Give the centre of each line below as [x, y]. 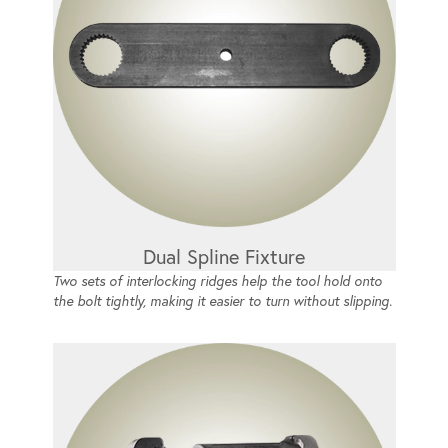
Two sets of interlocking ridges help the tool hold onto [217, 281]
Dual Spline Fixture [224, 256]
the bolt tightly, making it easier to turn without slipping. [222, 301]
